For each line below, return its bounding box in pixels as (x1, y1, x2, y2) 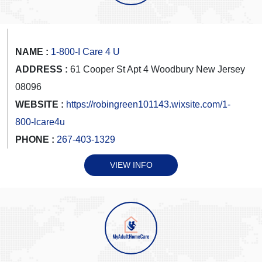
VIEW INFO (109, 160, 153, 170)
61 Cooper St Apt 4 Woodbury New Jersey (68, 64, 245, 74)
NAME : (15, 46, 49, 57)
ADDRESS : (15, 64, 68, 74)
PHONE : (15, 134, 57, 144)
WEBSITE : (15, 99, 64, 109)
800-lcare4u (15, 116, 65, 127)
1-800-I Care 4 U (51, 46, 120, 57)
